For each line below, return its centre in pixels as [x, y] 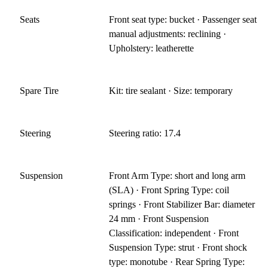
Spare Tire [39, 90]
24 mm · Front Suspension [159, 218]
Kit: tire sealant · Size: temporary [171, 90]
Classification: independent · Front [174, 233]
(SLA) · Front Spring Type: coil [169, 190]
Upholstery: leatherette [152, 48]
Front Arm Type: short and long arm [177, 175]
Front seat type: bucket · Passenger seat [183, 19]
